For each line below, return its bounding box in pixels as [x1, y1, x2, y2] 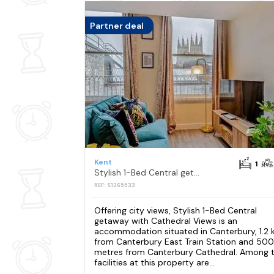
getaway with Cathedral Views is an [94, 215, 237, 226]
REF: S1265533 [94, 182, 135, 190]
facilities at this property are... [94, 256, 215, 268]
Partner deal [89, 20, 144, 31]
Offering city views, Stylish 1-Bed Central [94, 204, 257, 216]
